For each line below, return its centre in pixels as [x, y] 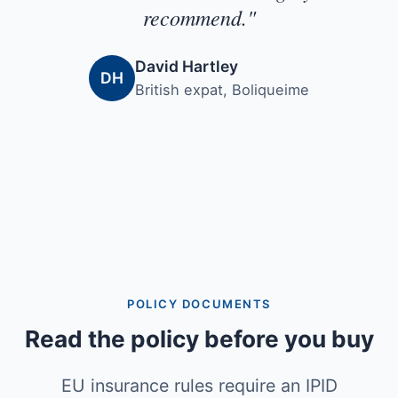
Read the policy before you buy [199, 339]
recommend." [199, 17]
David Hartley [187, 67]
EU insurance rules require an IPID [199, 385]
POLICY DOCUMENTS [199, 304]
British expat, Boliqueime [222, 90]
